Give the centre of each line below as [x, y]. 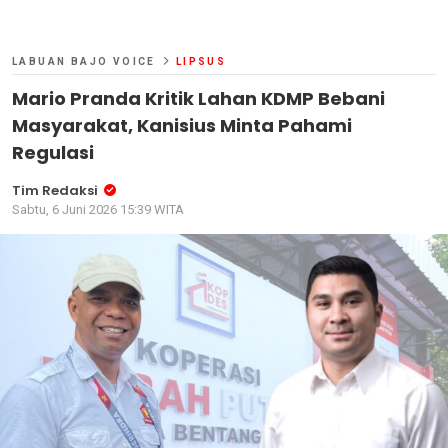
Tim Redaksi [55, 190]
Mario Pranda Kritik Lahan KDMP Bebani [198, 98]
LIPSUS [201, 61]
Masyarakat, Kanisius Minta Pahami [182, 125]
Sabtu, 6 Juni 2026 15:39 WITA [98, 209]
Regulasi [53, 152]
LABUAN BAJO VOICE [84, 61]
